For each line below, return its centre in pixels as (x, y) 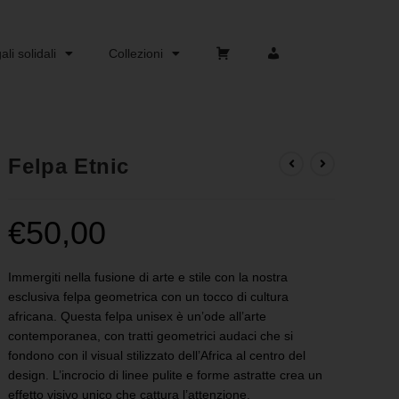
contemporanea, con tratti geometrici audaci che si (151, 336)
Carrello (237, 64)
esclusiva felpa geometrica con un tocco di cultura (149, 297)
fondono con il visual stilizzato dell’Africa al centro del (157, 356)
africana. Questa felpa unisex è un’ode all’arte (138, 317)
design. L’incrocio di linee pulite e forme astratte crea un (166, 375)
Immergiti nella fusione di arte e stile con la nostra (148, 277)
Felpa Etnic (69, 167)
